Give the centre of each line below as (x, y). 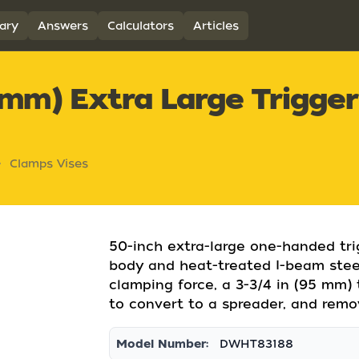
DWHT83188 (256, 344)
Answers (63, 25)
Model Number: (162, 344)
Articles (216, 25)
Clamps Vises (49, 163)
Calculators (140, 25)
